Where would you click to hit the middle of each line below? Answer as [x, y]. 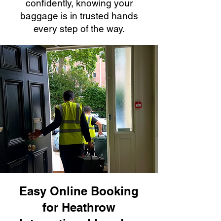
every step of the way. [79, 29]
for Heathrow [79, 207]
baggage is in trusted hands [79, 16]
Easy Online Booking [79, 191]
